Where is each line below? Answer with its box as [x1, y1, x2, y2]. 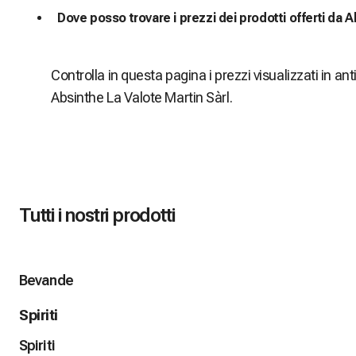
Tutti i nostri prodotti [19, 204, 175, 227]
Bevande [19, 272, 73, 288]
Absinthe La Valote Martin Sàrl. [51, 89, 233, 106]
